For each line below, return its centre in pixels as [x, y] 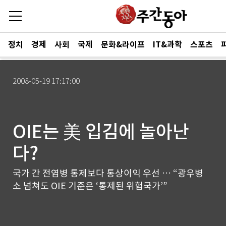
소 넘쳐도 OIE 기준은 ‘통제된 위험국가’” [90, 186]
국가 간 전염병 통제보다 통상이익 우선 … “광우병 [108, 173]
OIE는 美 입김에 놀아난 [101, 132]
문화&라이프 [123, 45]
